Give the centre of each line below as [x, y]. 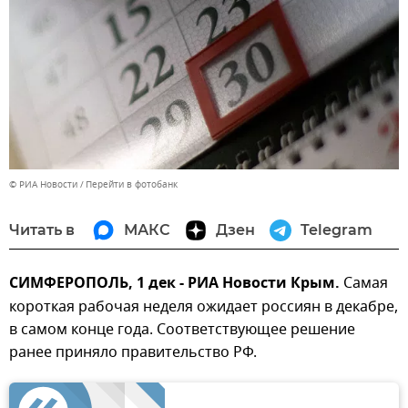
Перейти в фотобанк [132, 185]
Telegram [337, 230]
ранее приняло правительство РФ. [133, 353]
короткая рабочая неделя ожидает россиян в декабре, [204, 307]
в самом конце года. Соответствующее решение [182, 330]
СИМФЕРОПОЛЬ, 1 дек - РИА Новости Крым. [174, 285]
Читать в [42, 230]
